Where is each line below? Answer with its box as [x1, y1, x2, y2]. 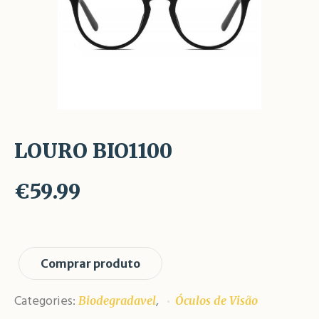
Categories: [14, 291, 78, 313]
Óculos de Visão [175, 293, 258, 308]
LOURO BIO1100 [14, 138, 172, 164]
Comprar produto [41, 256, 140, 271]
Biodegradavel [78, 293, 156, 308]
